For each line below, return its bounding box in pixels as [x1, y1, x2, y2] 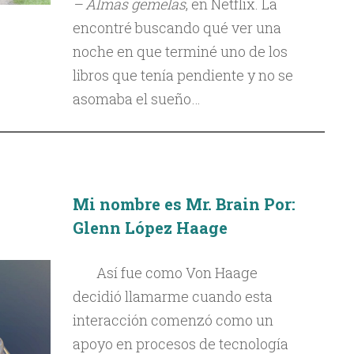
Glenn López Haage [72, 217, 228, 238]
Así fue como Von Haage [96, 263, 258, 282]
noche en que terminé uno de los [72, 42, 288, 61]
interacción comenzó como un [72, 311, 273, 330]
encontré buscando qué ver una [72, 18, 281, 37]
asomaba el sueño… [72, 89, 201, 108]
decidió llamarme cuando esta [72, 287, 273, 306]
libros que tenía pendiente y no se [72, 66, 293, 85]
